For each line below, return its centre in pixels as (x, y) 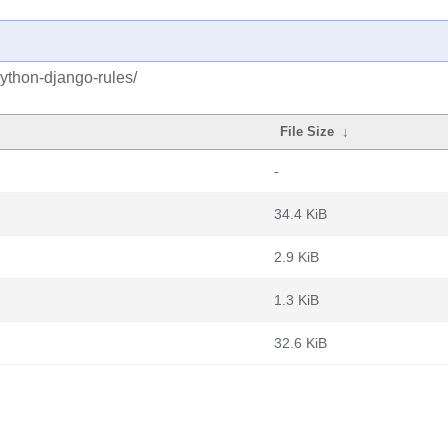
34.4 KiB (300, 214)
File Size (307, 131)
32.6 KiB (300, 343)
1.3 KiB (296, 300)
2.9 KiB (296, 257)
